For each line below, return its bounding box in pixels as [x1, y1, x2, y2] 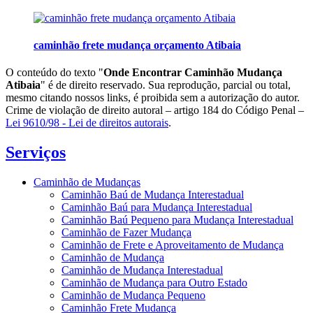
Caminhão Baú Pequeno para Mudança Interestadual [61, 213, 293, 226]
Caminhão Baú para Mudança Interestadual [61, 201, 252, 213]
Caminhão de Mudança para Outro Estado [61, 276, 247, 289]
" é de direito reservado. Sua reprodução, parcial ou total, [41, 79, 291, 92]
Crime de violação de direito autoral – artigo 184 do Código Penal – [6, 104, 304, 117]
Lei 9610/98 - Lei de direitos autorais [6, 117, 168, 129]
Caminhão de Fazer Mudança [61, 226, 191, 238]
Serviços [6, 143, 66, 162]
